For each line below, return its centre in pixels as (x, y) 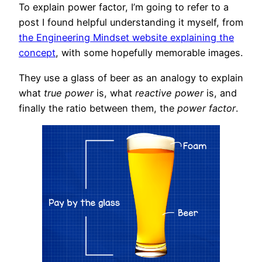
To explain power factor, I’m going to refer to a (124, 7)
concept (37, 53)
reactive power (169, 93)
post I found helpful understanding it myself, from (131, 23)
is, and (220, 93)
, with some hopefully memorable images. (149, 53)
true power (69, 93)
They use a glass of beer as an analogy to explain (131, 77)
